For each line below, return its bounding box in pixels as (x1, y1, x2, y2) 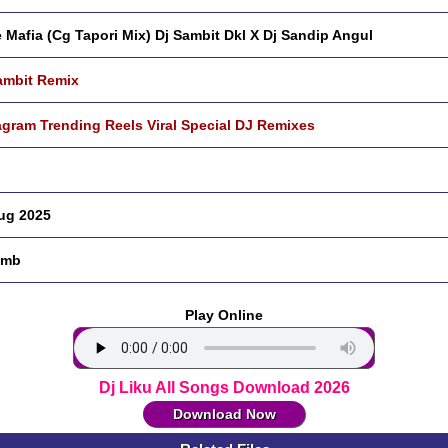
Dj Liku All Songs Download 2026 (98, 379, 350, 396)
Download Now (172, 406, 276, 422)
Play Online (185, 307, 263, 323)
